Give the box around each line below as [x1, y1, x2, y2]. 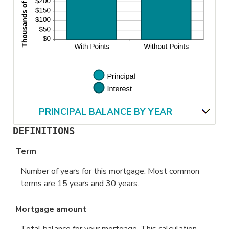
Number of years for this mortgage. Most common [20, 166, 199, 177]
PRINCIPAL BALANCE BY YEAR [38, 106, 173, 118]
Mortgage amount [15, 203, 87, 215]
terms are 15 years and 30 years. [20, 178, 139, 189]
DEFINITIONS [13, 125, 75, 137]
